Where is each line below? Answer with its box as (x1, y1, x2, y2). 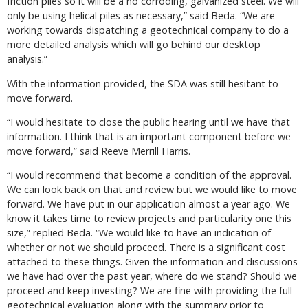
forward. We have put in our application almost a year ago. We (7, 197, 290, 211)
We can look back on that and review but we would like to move (7, 183, 297, 197)
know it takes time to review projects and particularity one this (7, 212, 291, 225)
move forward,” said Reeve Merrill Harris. (7, 144, 190, 158)
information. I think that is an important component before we (7, 130, 291, 144)
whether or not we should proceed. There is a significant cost (7, 241, 285, 254)
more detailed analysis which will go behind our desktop (7, 38, 261, 52)
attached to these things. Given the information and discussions (7, 255, 298, 269)
